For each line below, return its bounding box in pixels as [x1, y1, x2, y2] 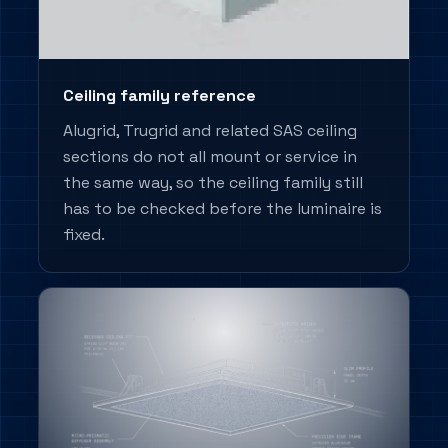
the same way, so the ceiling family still [63, 171, 364, 193]
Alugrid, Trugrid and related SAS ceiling [63, 119, 358, 141]
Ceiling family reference [63, 84, 257, 106]
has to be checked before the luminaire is [63, 197, 383, 219]
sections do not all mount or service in [63, 145, 358, 167]
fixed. [63, 223, 106, 245]
